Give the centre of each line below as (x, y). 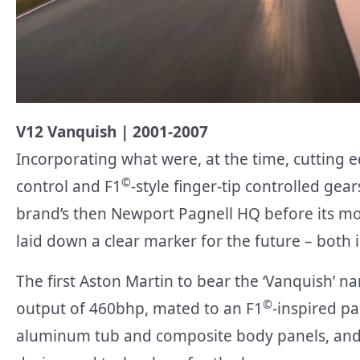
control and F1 (69, 186)
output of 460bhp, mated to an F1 (139, 308)
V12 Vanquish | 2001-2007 (112, 131)
